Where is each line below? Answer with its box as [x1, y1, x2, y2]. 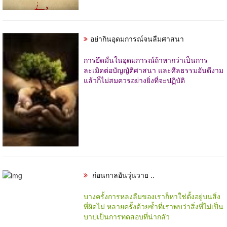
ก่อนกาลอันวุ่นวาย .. [90, 169, 155, 180]
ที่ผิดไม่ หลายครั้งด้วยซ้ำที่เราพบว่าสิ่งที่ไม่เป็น [84, 201, 223, 211]
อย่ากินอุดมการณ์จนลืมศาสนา [90, 33, 184, 44]
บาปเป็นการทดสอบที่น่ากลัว [84, 211, 170, 221]
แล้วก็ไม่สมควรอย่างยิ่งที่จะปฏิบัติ [84, 74, 185, 85]
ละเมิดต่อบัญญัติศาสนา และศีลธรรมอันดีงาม [84, 64, 223, 75]
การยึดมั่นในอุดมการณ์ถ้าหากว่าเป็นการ [84, 54, 208, 65]
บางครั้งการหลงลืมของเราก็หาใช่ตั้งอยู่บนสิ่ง [84, 191, 220, 201]
